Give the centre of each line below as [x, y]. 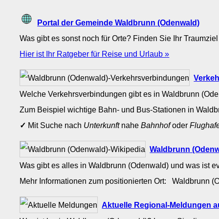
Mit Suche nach [55, 125]
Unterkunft [102, 125]
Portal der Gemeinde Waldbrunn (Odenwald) [119, 22]
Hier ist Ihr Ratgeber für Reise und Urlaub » [95, 54]
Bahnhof [156, 125]
